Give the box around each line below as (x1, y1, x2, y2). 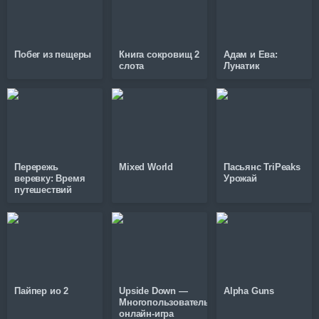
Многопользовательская (119, 296, 229, 308)
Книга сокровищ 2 (119, 48, 199, 60)
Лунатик (224, 60, 260, 71)
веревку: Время (14, 172, 85, 184)
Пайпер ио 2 (14, 285, 69, 296)
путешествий (14, 184, 73, 195)
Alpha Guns (224, 285, 275, 296)
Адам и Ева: (224, 48, 278, 60)
